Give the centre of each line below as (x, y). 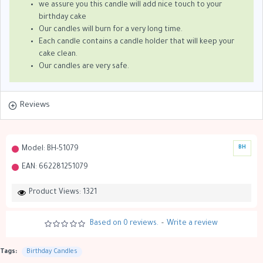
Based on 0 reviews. (124, 224)
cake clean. (58, 55)
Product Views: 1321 (63, 193)
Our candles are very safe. (84, 67)
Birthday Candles (52, 252)
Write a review (193, 224)
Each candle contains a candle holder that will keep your (136, 42)
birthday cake (63, 18)
